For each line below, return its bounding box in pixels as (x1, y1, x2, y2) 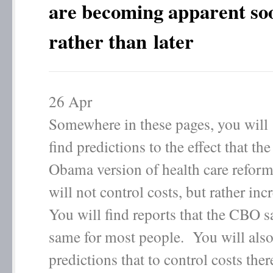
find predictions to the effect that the (49, 136, 271, 157)
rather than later (49, 26, 194, 55)
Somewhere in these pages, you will (49, 113, 268, 134)
